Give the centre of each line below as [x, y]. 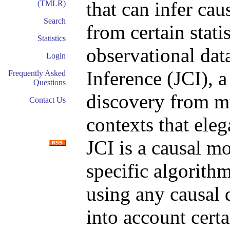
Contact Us [47, 100]
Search [55, 21]
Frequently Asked [37, 73]
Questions [50, 82]
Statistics [52, 38]
